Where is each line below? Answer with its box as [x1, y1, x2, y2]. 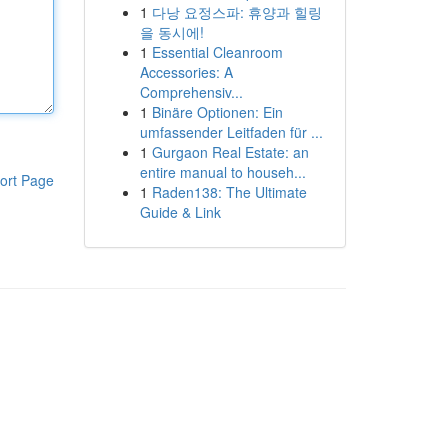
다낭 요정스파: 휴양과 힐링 [151, 2, 322, 22]
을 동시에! [139, 22, 204, 42]
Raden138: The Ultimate [151, 182, 307, 202]
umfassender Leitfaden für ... [139, 122, 323, 142]
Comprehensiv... [139, 82, 243, 102]
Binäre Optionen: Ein [151, 102, 283, 122]
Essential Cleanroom [151, 42, 283, 62]
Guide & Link [139, 202, 221, 222]
